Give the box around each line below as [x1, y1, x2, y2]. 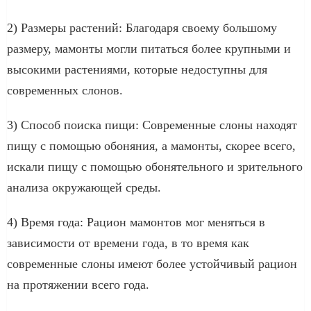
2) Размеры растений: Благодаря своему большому [7, 20, 277, 35]
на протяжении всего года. [7, 277, 149, 292]
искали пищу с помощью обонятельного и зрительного [7, 159, 303, 174]
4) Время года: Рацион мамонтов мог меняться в [7, 215, 265, 229]
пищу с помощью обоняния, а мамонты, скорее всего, [7, 138, 296, 153]
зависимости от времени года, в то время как [7, 235, 249, 250]
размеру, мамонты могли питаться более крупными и [7, 41, 291, 56]
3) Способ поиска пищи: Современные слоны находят [7, 117, 297, 132]
